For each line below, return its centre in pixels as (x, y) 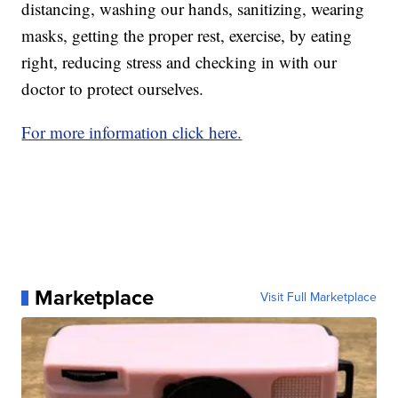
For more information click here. (132, 132)
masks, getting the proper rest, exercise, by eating (187, 36)
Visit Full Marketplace (318, 298)
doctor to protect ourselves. (113, 89)
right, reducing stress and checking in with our (179, 62)
